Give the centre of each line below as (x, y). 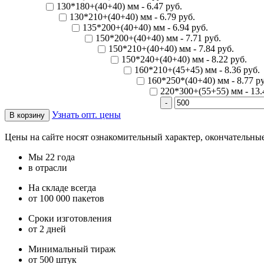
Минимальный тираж (72, 249)
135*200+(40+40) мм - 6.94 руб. (145, 28)
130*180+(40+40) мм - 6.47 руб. (119, 6)
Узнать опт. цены (86, 115)
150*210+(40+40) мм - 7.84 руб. (171, 49)
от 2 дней (47, 229)
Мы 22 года (52, 157)
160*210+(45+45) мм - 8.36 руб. (197, 70)
